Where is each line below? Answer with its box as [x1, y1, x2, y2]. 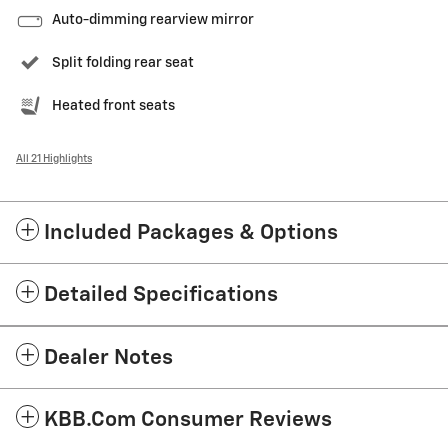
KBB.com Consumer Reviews [44, 409, 332, 431]
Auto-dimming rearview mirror [52, 12, 254, 27]
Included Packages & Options [44, 222, 338, 244]
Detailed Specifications [44, 284, 278, 306]
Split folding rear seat [52, 55, 194, 70]
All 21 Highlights [16, 153, 92, 164]
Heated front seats [52, 98, 175, 113]
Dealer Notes [44, 347, 173, 369]
